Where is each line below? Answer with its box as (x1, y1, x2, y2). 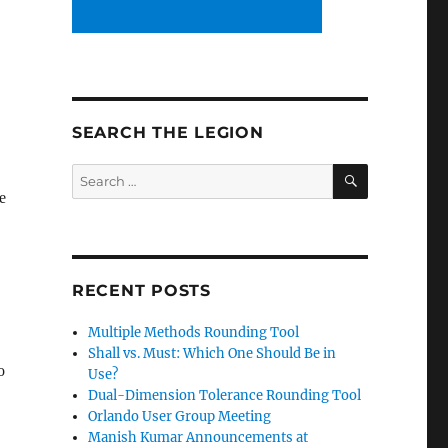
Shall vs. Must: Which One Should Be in (88, 344, 337, 362)
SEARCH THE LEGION (71, 122, 264, 142)
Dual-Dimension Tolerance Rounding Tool (88, 386, 362, 404)
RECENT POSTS (71, 280, 211, 300)
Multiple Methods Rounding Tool (88, 323, 300, 341)
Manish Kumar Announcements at (88, 428, 309, 446)
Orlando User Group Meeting (88, 407, 272, 425)
